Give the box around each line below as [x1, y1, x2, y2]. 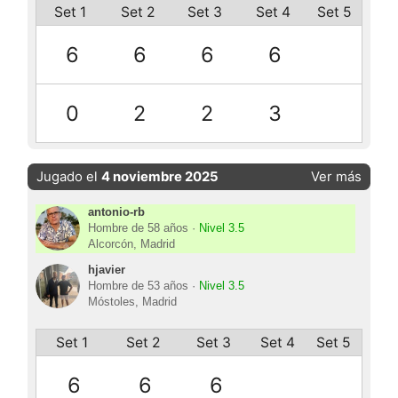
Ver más [310, 169, 362, 186]
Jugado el [36, 169, 102, 186]
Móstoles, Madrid [87, 295, 177, 308]
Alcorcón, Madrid [87, 237, 175, 251]
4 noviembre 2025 [101, 169, 219, 186]
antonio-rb [87, 205, 145, 219]
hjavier [87, 263, 125, 276]
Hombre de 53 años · [87, 279, 199, 292]
